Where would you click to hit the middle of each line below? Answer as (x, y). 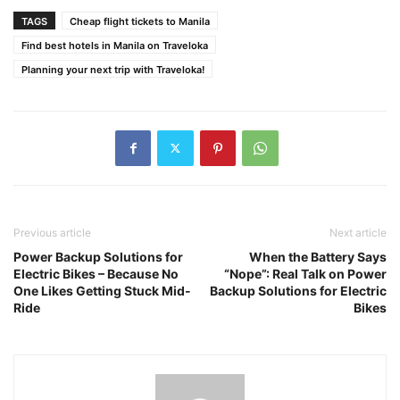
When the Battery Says (318, 256)
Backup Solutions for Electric (298, 290)
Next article (358, 232)
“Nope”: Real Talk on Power (305, 273)
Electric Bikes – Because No (96, 273)
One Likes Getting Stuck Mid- (102, 290)
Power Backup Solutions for (98, 256)
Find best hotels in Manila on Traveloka (115, 45)
